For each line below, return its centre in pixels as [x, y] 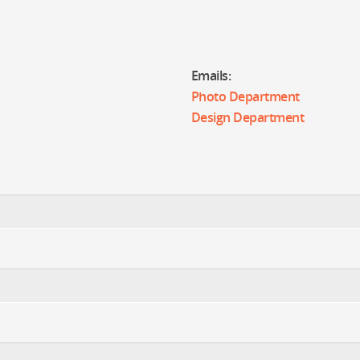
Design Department [247, 117]
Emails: [211, 76]
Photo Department [245, 96]
